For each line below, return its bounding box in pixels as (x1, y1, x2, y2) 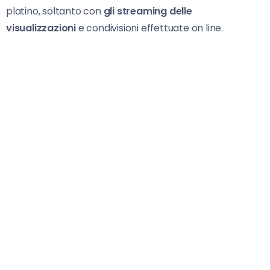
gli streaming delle (103, 4, 192, 19)
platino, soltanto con (6, 4, 104, 19)
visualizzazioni (6, 21, 77, 36)
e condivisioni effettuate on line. (76, 21, 224, 36)
